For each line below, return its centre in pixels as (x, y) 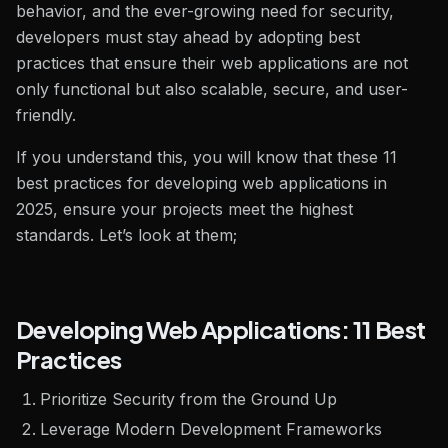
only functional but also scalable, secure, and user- (212, 89)
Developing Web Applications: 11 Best (221, 329)
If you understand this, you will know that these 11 (206, 157)
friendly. (46, 115)
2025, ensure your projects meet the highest (184, 209)
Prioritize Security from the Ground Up (188, 399)
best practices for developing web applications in (201, 183)
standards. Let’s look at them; (126, 235)
